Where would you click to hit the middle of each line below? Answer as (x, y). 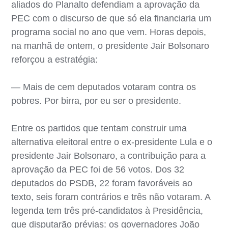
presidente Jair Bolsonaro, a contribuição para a (109, 155)
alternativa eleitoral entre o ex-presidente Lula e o (112, 142)
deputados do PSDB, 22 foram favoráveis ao (102, 183)
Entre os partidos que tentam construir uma (99, 128)
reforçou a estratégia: (55, 59)
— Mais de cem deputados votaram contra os (104, 87)
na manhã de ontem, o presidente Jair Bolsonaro (110, 46)
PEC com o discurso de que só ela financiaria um (111, 18)
